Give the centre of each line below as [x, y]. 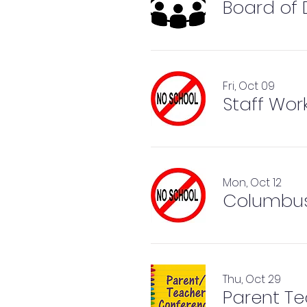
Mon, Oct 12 [252, 183]
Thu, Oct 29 [252, 279]
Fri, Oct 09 [249, 86]
